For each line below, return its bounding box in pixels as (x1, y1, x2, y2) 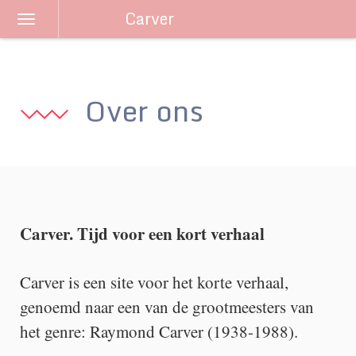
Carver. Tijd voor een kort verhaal (20, 222, 265, 246)
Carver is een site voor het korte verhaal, (20, 271, 288, 293)
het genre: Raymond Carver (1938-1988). (20, 320, 298, 342)
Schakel (25, 14, 79, 36)
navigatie (25, 37, 87, 60)
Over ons (85, 87, 203, 133)
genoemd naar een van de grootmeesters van (20, 296, 314, 318)
